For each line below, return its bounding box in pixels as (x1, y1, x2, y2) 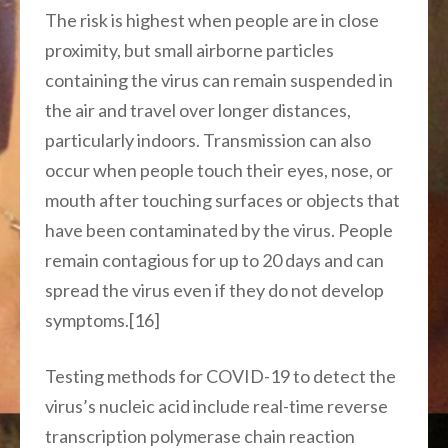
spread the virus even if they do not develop (45, 278, 384, 301)
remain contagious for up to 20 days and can (45, 248, 384, 271)
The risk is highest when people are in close (45, 8, 379, 31)
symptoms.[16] (45, 308, 160, 331)
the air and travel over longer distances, (45, 98, 351, 121)
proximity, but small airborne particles (45, 38, 334, 61)
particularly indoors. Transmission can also (45, 128, 371, 151)
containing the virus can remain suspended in (45, 68, 393, 91)
